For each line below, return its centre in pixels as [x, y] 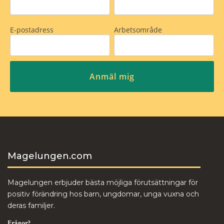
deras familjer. [31, 205]
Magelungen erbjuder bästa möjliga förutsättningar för [103, 182]
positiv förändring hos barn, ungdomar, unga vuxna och [103, 194]
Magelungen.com [50, 156]
